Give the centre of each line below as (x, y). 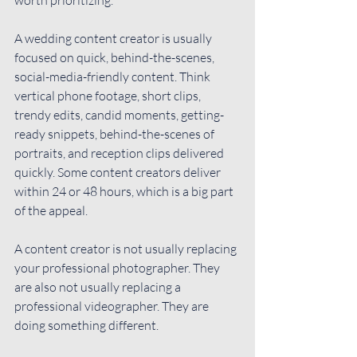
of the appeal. (51, 210)
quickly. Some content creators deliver (119, 172)
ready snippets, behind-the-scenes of (116, 133)
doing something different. (86, 325)
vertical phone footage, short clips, (109, 95)
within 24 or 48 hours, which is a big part (125, 191)
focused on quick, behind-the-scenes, (116, 57)
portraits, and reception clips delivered (120, 153)
